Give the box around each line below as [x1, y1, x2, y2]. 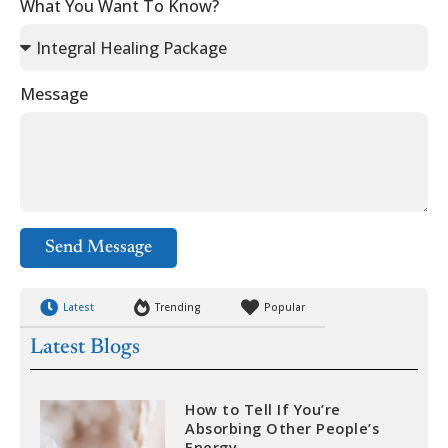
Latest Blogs [30, 337, 140, 360]
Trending [155, 299, 201, 314]
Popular [264, 299, 305, 314]
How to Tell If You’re [185, 399, 341, 420]
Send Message [45, 239, 152, 258]
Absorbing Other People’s [185, 418, 380, 439]
